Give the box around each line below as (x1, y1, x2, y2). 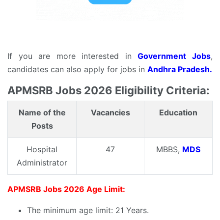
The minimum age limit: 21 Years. (27, 205, 149, 215)
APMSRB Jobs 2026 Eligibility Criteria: (7, 83, 210, 97)
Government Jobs (137, 51, 211, 61)
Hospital (27, 144, 57, 154)
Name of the (18, 107, 66, 117)
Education (159, 107, 197, 117)
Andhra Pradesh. (147, 64, 212, 74)
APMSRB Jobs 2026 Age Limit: (7, 184, 125, 194)
